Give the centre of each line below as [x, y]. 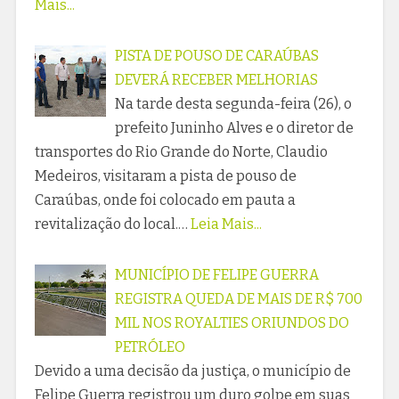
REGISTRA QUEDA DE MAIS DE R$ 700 [238, 298]
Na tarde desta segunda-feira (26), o [233, 103]
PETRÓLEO [150, 346]
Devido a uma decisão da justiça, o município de [192, 370]
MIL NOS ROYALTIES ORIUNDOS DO [232, 322]
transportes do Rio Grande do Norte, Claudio [181, 151]
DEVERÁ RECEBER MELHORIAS [216, 79]
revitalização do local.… [111, 224]
